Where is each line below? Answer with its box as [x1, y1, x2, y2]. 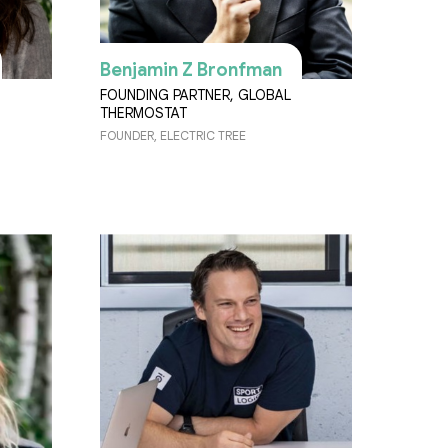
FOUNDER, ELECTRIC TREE [100, 128, 246, 144]
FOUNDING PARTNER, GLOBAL [100, 86, 291, 105]
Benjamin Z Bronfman [100, 59, 282, 82]
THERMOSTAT [100, 104, 187, 123]
